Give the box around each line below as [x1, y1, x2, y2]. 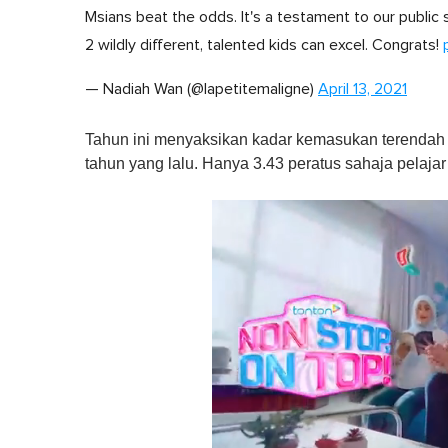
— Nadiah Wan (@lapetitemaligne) [85, 81, 318, 98]
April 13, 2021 [318, 81, 407, 98]
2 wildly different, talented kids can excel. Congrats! [85, 37, 443, 54]
